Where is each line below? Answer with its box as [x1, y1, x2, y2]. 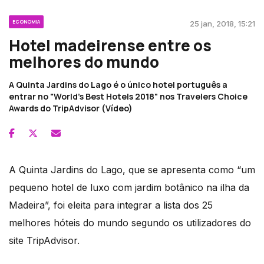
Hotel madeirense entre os [9, 34, 212, 56]
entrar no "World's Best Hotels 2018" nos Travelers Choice [9, 90, 247, 102]
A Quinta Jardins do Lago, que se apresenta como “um [9, 163, 255, 176]
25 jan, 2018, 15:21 [190, 18, 255, 28]
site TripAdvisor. [9, 234, 80, 246]
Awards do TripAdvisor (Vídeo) [9, 102, 133, 114]
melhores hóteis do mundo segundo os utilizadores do [9, 216, 251, 229]
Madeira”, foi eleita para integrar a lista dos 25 [9, 199, 213, 211]
